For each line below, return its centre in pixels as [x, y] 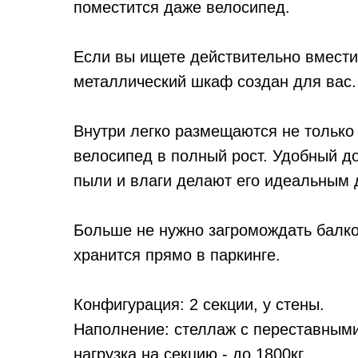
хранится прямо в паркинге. [177, 255]
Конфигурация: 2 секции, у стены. [199, 304]
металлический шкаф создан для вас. [215, 82]
